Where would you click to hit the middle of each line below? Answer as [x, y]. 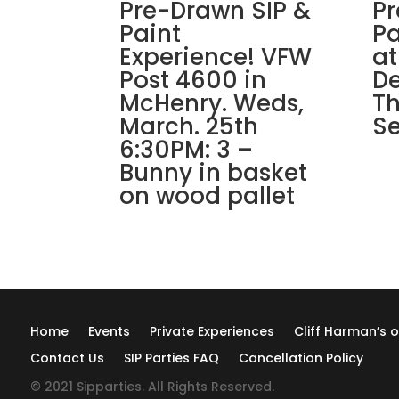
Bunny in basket [214, 172]
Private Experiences [212, 331]
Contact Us [67, 358]
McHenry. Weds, [212, 103]
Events [109, 331]
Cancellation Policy [301, 358]
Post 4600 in [193, 80]
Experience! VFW [216, 57]
